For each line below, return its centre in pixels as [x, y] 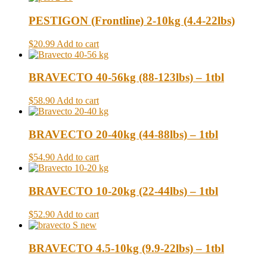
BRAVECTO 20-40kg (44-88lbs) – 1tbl [123, 134]
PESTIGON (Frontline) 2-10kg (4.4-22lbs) [132, 20]
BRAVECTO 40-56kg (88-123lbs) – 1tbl [126, 77]
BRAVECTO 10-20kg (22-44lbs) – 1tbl [123, 191]
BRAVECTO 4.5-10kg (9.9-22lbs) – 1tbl [126, 248]
